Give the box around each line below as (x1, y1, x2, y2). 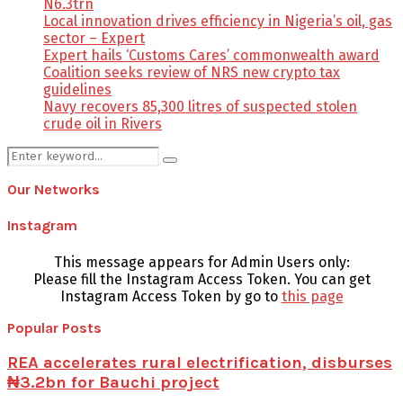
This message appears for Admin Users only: (53, 253, 350, 271)
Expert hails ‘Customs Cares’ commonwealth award (43, 47, 380, 65)
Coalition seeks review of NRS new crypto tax (43, 64, 340, 82)
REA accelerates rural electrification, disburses (7, 353, 392, 373)
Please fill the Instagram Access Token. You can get (32, 270, 371, 288)
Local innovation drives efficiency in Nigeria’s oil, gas (43, 13, 392, 31)
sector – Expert (43, 30, 145, 48)
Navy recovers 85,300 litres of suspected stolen (43, 98, 357, 116)
